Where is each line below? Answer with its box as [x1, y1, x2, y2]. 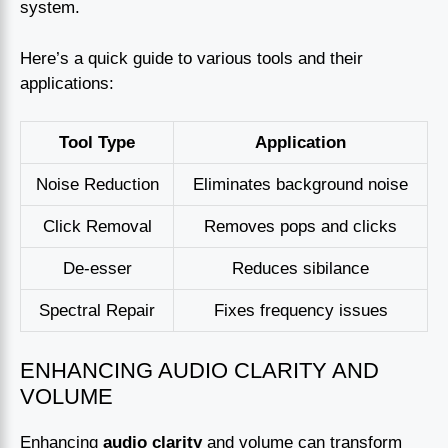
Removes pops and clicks [204, 217, 397, 237]
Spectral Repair [39, 301, 155, 321]
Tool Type [59, 133, 135, 153]
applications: [20, 73, 114, 93]
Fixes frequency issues [213, 301, 388, 321]
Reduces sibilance [232, 259, 369, 279]
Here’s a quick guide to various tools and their [20, 48, 363, 68]
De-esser [62, 259, 132, 279]
